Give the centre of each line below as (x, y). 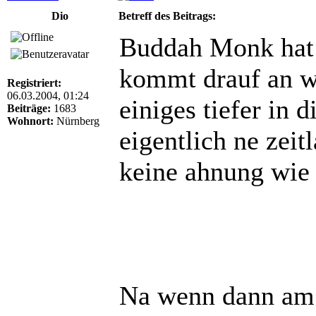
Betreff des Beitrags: (167, 16)
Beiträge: (29, 108)
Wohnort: (30, 121)
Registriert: (34, 83)
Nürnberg (77, 121)
